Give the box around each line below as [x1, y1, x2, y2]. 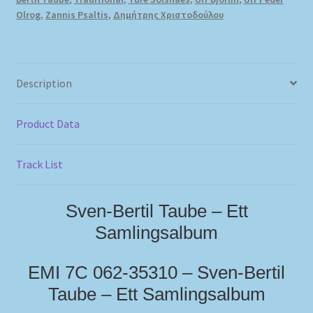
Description [15, 75, 72, 90]
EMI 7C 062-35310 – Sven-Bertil [28, 263, 285, 283]
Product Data [15, 116, 80, 131]
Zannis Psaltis [45, 8, 108, 21]
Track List [15, 156, 63, 171]
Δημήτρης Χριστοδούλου [112, 8, 224, 21]
